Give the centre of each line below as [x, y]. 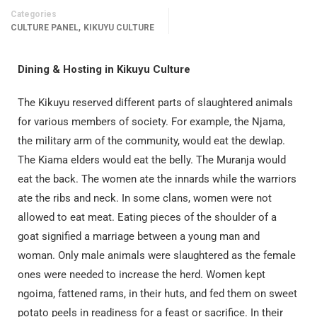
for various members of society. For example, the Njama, [151, 122]
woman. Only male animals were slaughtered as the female [157, 255]
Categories [34, 14]
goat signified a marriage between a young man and [139, 236]
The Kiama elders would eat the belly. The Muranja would [152, 160]
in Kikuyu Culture [146, 69]
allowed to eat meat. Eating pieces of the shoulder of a [147, 217]
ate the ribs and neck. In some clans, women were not [145, 198]
